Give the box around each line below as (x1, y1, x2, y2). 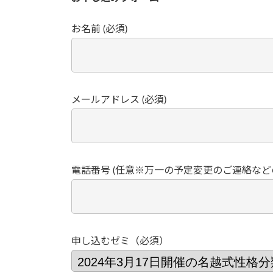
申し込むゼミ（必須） (71, 236, 169, 246)
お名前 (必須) (71, 24, 127, 34)
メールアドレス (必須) (71, 94, 166, 105)
